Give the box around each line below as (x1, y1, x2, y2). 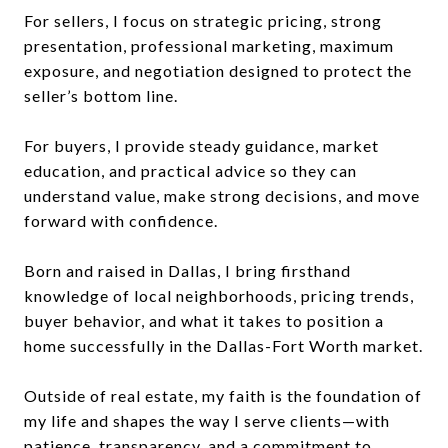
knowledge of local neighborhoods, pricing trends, (24, 285, 414, 305)
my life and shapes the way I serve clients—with (24, 410, 390, 430)
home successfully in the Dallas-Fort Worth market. (24, 335, 423, 355)
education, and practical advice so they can (24, 160, 357, 180)
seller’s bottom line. (24, 85, 178, 105)
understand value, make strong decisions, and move (24, 185, 420, 205)
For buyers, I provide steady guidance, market (24, 135, 379, 155)
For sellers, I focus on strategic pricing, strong (24, 10, 382, 30)
